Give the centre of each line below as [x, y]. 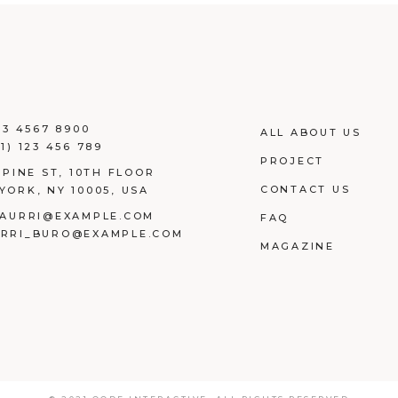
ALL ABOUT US [310, 133]
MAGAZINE [297, 247]
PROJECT [292, 161]
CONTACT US [305, 190]
